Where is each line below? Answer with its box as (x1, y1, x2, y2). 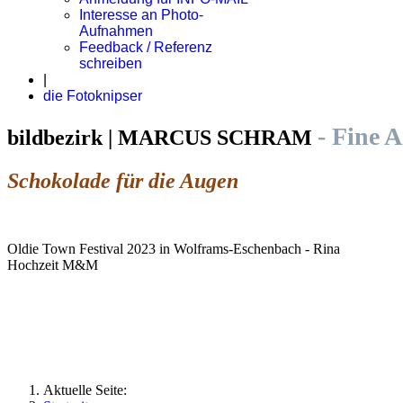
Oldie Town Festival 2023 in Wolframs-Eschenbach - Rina (7, 240, 340, 256)
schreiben (79, 56, 142, 71)
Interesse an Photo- (79, 7, 203, 22)
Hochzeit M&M (7, 256, 98, 273)
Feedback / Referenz (79, 40, 212, 55)
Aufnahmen (79, 23, 153, 39)
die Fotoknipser (43, 88, 142, 103)
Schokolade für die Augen (7, 168, 238, 193)
